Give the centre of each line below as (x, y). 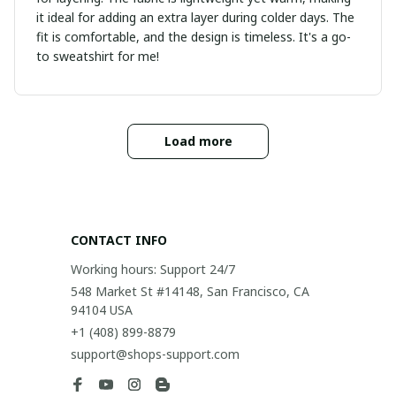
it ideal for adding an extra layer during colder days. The (195, 17)
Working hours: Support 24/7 (153, 269)
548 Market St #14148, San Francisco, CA (190, 291)
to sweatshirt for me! (98, 56)
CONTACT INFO (119, 240)
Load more (198, 141)
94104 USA (102, 310)
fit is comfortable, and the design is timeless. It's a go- (194, 36)
